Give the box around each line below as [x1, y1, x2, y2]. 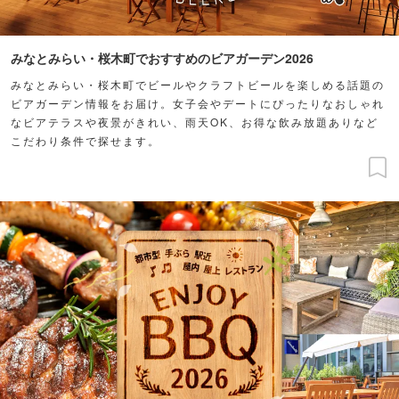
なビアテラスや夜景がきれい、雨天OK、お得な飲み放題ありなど [11, 113, 379, 129]
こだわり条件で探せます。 [11, 132, 160, 148]
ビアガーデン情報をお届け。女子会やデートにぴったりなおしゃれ [11, 94, 385, 110]
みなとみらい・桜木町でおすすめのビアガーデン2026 [11, 48, 313, 67]
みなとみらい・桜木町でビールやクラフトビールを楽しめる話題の [11, 76, 385, 92]
